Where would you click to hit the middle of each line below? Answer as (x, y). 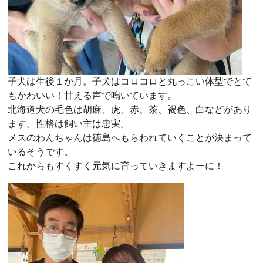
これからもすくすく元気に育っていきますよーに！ (116, 166)
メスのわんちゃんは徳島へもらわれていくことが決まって (130, 137)
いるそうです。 (41, 151)
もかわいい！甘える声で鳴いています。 (92, 95)
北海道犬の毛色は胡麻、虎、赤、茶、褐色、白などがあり (130, 109)
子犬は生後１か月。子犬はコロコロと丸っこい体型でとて (130, 81)
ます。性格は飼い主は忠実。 (69, 123)
